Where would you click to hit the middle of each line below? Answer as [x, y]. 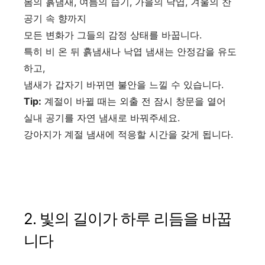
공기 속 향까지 [55, 18]
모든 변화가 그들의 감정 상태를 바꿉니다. [113, 35]
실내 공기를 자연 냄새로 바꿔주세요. [102, 117]
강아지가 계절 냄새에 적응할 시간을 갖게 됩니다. [128, 134]
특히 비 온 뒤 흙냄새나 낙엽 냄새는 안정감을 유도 [130, 51]
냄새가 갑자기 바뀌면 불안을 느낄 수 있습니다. [124, 84]
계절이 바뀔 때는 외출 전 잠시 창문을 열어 [134, 101]
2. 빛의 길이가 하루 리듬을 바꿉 [127, 218]
